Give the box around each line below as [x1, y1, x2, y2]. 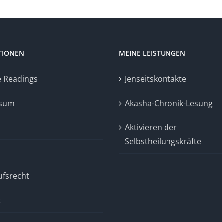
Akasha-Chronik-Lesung [125, 98, 213, 109]
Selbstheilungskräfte [125, 136, 201, 147]
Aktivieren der [125, 122, 177, 133]
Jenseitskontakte [125, 73, 186, 84]
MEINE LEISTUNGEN [119, 48, 185, 57]
